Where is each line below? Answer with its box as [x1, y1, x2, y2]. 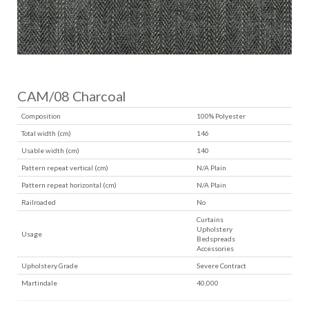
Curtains [197, 215, 224, 223]
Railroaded [21, 198, 57, 206]
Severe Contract [197, 261, 247, 270]
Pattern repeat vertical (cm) [21, 163, 109, 172]
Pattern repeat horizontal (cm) [21, 181, 117, 189]
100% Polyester [197, 112, 246, 120]
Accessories [197, 244, 235, 252]
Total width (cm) [21, 129, 72, 137]
